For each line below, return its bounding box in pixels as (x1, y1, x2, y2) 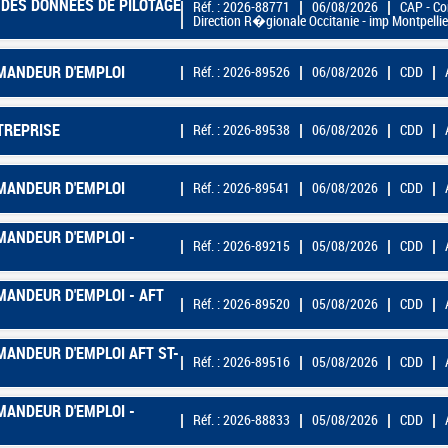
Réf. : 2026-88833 (193, 411, 290, 429)
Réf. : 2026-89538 (193, 121, 290, 139)
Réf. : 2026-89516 (193, 353, 290, 371)
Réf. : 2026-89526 (193, 63, 290, 81)
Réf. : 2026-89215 (193, 237, 290, 255)
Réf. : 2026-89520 (193, 295, 290, 313)
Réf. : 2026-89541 (193, 179, 290, 197)
